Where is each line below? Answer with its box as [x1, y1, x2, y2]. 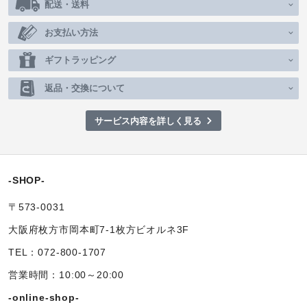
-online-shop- [8, 293, 79, 304]
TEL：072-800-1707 [8, 247, 107, 258]
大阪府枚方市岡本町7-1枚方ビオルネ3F [8, 225, 190, 236]
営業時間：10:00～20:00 [8, 270, 125, 281]
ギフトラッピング [45, 55, 116, 66]
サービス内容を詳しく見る [94, 116, 201, 127]
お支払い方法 [45, 27, 98, 38]
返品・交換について [45, 82, 125, 93]
